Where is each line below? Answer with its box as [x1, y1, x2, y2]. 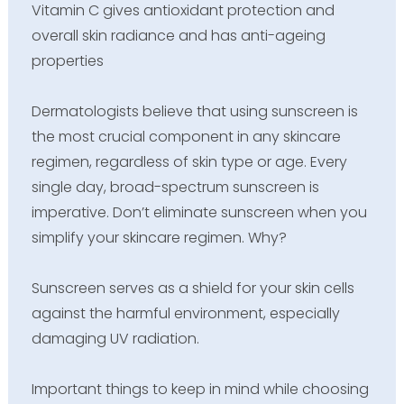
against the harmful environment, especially [31, 303, 340, 325]
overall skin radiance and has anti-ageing [31, 25, 326, 47]
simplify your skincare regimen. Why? [31, 227, 287, 249]
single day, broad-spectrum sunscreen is [31, 177, 319, 198]
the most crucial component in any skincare [31, 126, 341, 148]
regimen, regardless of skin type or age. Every [31, 151, 347, 173]
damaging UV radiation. [31, 328, 199, 350]
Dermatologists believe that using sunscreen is [31, 101, 358, 123]
